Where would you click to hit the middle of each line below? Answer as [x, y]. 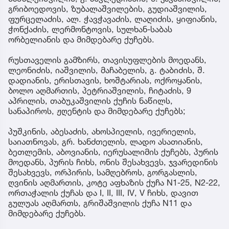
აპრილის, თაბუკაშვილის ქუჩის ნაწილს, [90, 101]
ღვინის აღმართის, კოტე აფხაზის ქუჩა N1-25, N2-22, [114, 183]
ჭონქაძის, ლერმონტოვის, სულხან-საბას [90, 29]
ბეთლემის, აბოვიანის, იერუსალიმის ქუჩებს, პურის [113, 152]
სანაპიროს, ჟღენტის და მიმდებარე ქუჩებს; [97, 111]
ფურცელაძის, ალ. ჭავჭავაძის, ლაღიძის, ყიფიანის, [113, 19]
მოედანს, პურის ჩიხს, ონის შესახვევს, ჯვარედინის [113, 162]
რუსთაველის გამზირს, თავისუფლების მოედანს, [107, 60]
